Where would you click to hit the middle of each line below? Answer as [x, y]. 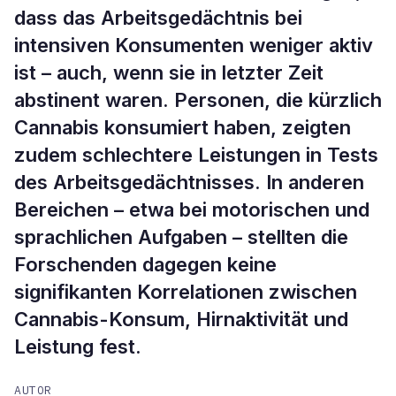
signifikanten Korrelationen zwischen [186, 292]
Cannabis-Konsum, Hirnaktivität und [181, 319]
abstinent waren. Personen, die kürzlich [198, 100]
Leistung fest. [78, 346]
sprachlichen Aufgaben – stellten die [181, 237]
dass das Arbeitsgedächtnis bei [158, 18]
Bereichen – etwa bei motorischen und [192, 209]
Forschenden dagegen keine [145, 264]
